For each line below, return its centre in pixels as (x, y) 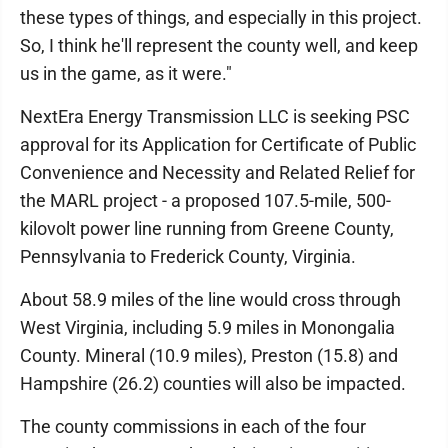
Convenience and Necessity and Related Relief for (217, 172)
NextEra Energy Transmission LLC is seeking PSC (215, 116)
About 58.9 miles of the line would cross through (210, 299)
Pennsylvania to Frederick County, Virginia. (188, 256)
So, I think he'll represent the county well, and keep (219, 45)
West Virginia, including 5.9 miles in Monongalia (207, 327)
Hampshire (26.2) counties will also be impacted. (213, 383)
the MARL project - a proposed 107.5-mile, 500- (205, 200)
